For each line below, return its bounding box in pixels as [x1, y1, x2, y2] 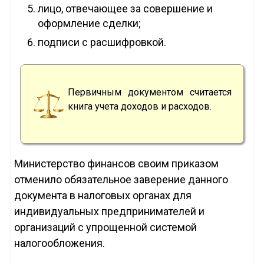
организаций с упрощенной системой [14, 221, 197, 234]
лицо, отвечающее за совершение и [37, 2, 213, 15]
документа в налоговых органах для [14, 189, 192, 202]
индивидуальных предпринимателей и [14, 205, 204, 218]
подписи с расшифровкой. [37, 36, 166, 49]
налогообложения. [14, 237, 105, 250]
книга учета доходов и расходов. [67, 101, 212, 113]
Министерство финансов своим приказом [14, 157, 219, 170]
